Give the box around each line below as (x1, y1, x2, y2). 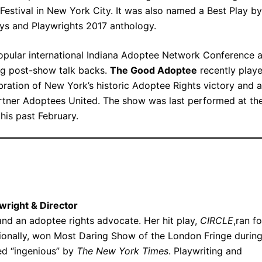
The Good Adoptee (110, 64, 197, 77)
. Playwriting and (168, 245, 242, 257)
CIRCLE (200, 215, 233, 227)
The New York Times (77, 245, 168, 257)
